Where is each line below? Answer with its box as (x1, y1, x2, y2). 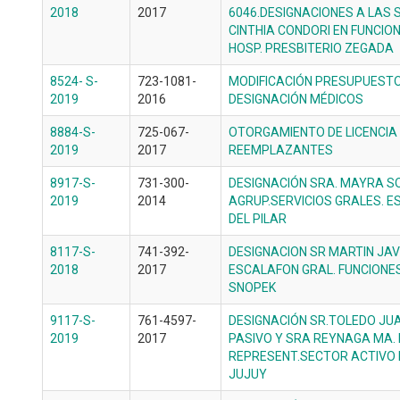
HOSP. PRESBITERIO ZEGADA (229, 41, 394, 55)
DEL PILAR (229, 212, 287, 226)
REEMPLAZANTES (229, 143, 333, 157)
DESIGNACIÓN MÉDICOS (229, 92, 363, 106)
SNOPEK (229, 280, 276, 295)
